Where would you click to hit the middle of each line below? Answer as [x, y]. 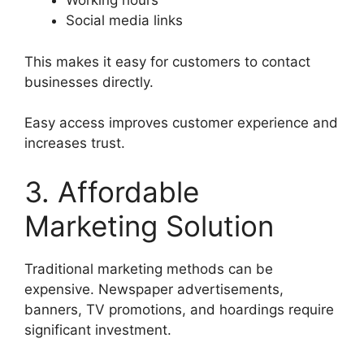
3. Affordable [112, 191]
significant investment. [98, 329]
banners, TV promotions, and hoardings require [179, 309]
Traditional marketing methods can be [149, 269]
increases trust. [75, 143]
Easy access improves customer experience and [181, 123]
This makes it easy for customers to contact [167, 61]
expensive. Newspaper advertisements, [154, 289]
